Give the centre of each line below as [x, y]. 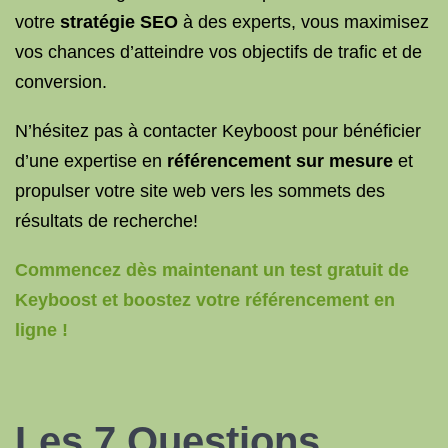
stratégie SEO [119, 22]
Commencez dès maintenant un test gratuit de [212, 270]
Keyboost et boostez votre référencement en [205, 300]
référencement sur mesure [280, 161]
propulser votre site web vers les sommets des [200, 191]
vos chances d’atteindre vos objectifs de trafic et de [218, 52]
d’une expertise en [91, 161]
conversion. [61, 82]
